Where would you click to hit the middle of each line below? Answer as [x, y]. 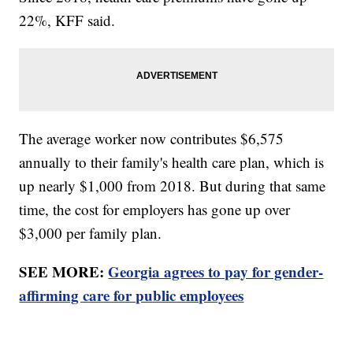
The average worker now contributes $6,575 [152, 138]
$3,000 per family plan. [93, 232]
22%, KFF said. [70, 20]
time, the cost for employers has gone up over [155, 209]
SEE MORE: [64, 271]
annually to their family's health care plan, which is [172, 162]
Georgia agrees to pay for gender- [216, 271]
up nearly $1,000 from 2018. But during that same [173, 185]
